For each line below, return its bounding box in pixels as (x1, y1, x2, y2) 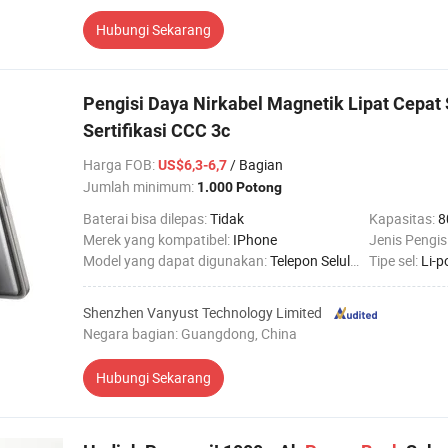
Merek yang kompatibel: (83, 230, 233, 249)
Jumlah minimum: (83, 177, 197, 196)
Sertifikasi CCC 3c (83, 120, 230, 141)
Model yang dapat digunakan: (83, 251, 270, 270)
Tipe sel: (369, 251, 421, 270)
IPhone (233, 230, 277, 249)
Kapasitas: (369, 209, 438, 228)
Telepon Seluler (270, 251, 350, 270)
